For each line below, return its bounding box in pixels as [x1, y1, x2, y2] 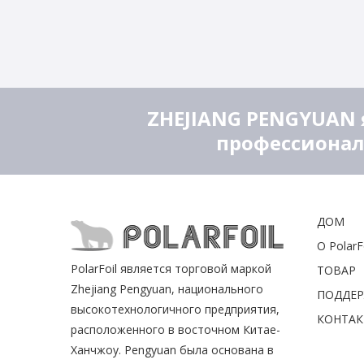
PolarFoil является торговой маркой [71, 261, 272, 277]
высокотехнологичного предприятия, [71, 301, 280, 318]
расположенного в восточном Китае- [71, 322, 281, 338]
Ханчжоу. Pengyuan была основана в [71, 342, 275, 358]
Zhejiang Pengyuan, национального [71, 281, 264, 297]
